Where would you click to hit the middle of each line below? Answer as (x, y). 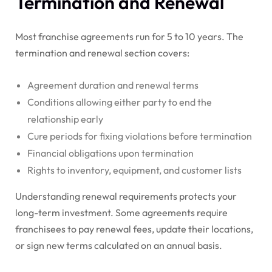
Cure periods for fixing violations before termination (140, 136)
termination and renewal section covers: (102, 53)
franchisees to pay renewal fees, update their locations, (134, 229)
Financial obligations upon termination (110, 153)
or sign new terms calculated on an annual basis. (119, 245)
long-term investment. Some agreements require (121, 212)
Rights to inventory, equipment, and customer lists (134, 170)
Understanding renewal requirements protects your (126, 196)
